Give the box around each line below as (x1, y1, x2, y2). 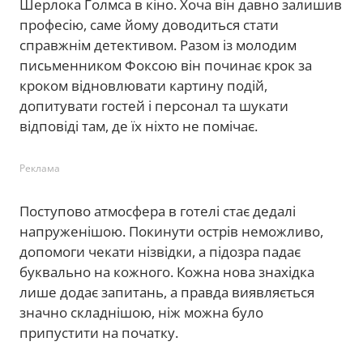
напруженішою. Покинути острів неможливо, (19, 221, 323, 241)
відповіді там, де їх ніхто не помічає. (19, 116, 258, 135)
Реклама (19, 160, 60, 175)
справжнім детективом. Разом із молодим (19, 35, 297, 54)
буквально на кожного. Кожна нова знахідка (19, 262, 314, 281)
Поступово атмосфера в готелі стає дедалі (19, 201, 296, 220)
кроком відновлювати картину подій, (19, 75, 267, 95)
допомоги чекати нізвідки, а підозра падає (19, 241, 301, 261)
